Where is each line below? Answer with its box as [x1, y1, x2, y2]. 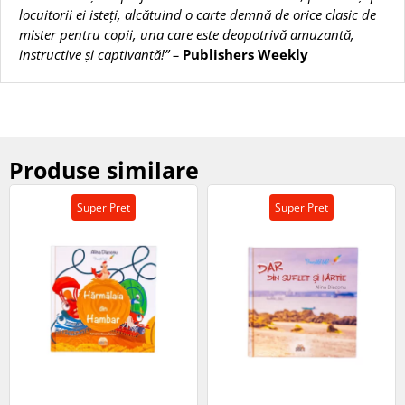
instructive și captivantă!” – [19, 45, 183, 64]
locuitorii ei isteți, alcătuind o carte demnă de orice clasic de [19, 5, 376, 24]
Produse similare [9, 155, 199, 186]
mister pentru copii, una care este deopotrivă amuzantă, [19, 25, 354, 44]
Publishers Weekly [183, 45, 308, 64]
